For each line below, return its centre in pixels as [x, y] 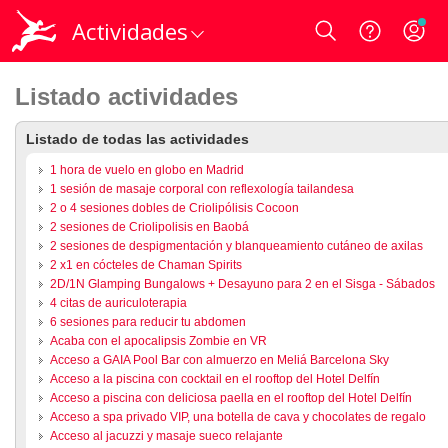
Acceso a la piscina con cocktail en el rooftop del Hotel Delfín [214, 379]
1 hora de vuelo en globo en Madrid [146, 170]
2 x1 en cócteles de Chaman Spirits [145, 265]
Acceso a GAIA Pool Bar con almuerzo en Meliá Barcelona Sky [219, 360]
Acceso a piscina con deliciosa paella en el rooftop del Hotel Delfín [230, 398]
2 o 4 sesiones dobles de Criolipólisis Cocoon [174, 208]
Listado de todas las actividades [137, 139]
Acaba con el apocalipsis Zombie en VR [158, 341]
